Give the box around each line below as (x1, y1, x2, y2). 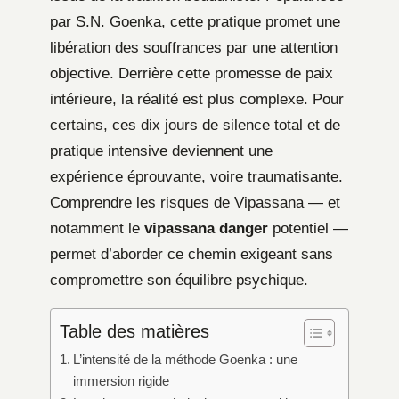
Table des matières (60, 322, 209, 341)
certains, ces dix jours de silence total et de (50, 116, 340, 134)
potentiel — (268, 219, 348, 237)
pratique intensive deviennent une (50, 142, 273, 159)
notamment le (50, 219, 144, 237)
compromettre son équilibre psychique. (50, 271, 308, 289)
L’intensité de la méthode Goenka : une (73, 351, 298, 367)
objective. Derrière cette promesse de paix (50, 64, 333, 82)
